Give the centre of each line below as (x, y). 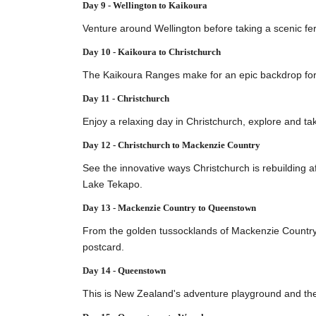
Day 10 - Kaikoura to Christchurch (152, 51)
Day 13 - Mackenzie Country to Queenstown (169, 207)
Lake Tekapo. (113, 184)
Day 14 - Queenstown (124, 270)
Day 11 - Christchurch (126, 98)
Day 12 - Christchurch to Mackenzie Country (171, 145)
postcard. (103, 247)
